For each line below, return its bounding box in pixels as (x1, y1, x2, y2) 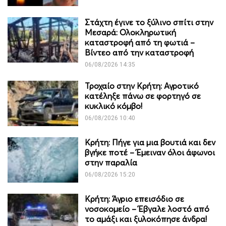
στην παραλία (85, 157, 137, 167)
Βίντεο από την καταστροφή (85, 47, 194, 58)
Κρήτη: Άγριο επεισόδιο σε (85, 193, 184, 204)
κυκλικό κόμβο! (85, 100, 142, 111)
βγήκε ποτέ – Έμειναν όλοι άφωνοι (85, 147, 215, 157)
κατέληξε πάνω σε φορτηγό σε (85, 90, 201, 101)
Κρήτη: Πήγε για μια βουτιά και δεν (85, 137, 215, 147)
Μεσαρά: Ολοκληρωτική (85, 27, 176, 37)
